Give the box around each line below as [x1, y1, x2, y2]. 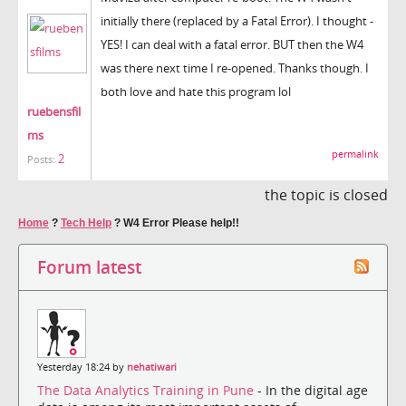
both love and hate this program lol [101, 82, 291, 100]
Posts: [27, 152, 55, 166]
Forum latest [37, 255, 141, 278]
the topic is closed [265, 184, 388, 205]
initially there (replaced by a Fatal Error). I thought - [101, 12, 373, 29]
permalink [332, 147, 379, 160]
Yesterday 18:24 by [37, 360, 127, 373]
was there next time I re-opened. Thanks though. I [101, 59, 369, 76]
